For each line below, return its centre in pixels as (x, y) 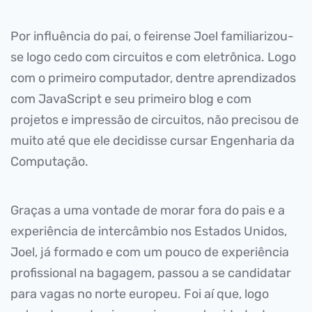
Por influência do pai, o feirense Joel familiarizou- (152, 36)
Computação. (49, 162)
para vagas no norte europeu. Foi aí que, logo (140, 294)
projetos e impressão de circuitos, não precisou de (155, 120)
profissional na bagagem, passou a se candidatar (151, 273)
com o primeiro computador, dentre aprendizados (153, 78)
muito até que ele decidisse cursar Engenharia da (153, 141)
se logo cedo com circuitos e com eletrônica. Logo (153, 57)
